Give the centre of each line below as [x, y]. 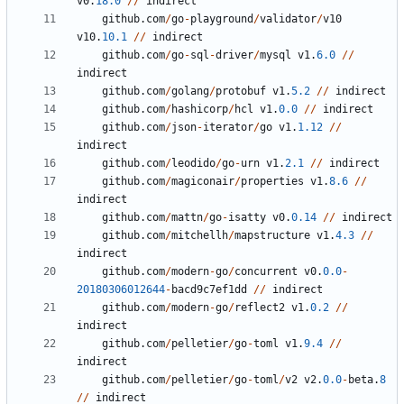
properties [272, 182]
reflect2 [260, 308]
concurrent [266, 272]
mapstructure [272, 236]
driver [234, 55]
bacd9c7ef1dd [209, 290]
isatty [247, 218]
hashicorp [200, 110]
